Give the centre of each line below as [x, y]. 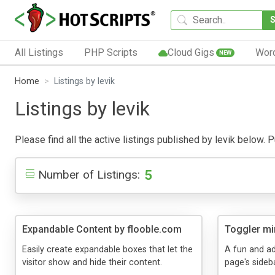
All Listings [39, 52]
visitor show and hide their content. [92, 262]
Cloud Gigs [191, 52]
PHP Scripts [110, 52]
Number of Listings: [89, 174]
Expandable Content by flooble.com [102, 229]
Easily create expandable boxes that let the [107, 249]
